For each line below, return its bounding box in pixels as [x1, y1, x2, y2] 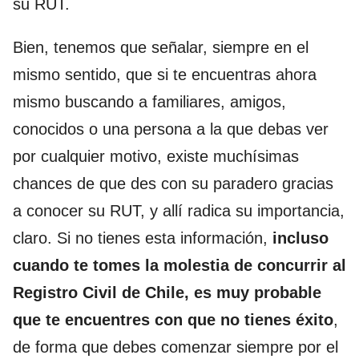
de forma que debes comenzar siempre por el [13, 338, 338, 356]
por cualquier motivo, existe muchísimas [13, 147, 299, 165]
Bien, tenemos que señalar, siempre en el [13, 38, 309, 56]
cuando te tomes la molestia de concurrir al [13, 256, 346, 274]
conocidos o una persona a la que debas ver [13, 120, 329, 138]
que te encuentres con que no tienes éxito [13, 311, 333, 329]
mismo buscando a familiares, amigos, [13, 93, 286, 111]
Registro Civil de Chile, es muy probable [13, 284, 321, 301]
